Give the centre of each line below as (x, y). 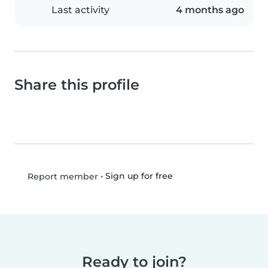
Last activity (80, 10)
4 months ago (210, 10)
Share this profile (77, 84)
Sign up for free (139, 176)
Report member (61, 176)
